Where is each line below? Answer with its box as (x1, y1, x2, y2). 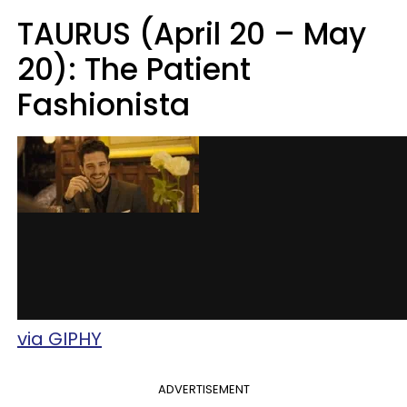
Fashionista (17, 83, 190, 126)
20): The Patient (17, 47, 251, 91)
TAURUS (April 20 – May (17, 12, 366, 55)
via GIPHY (17, 325, 102, 352)
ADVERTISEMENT (157, 380, 250, 398)
